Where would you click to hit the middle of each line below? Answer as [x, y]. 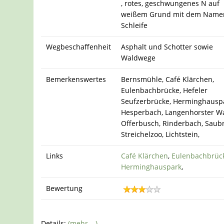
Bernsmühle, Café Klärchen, [168, 79]
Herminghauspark [151, 167]
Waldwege [138, 58]
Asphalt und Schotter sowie [167, 47]
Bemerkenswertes [76, 79]
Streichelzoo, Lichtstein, [160, 134]
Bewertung [64, 188]
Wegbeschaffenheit [79, 47]
